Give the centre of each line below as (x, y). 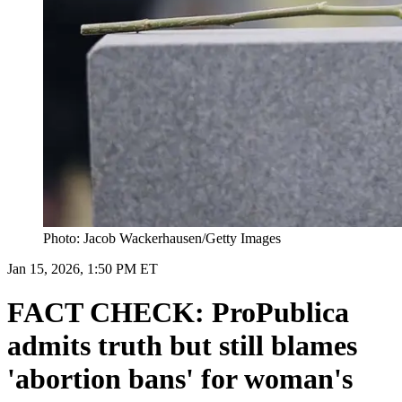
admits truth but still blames (182, 346)
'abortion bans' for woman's (180, 379)
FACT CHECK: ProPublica (178, 313)
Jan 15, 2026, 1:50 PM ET (83, 268)
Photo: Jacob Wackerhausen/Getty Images (162, 238)
